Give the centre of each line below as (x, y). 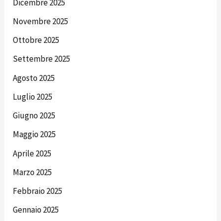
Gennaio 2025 (36, 210)
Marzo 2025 (33, 172)
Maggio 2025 (35, 134)
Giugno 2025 (34, 116)
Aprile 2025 (32, 153)
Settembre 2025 (42, 59)
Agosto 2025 (34, 78)
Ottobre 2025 (36, 40)
